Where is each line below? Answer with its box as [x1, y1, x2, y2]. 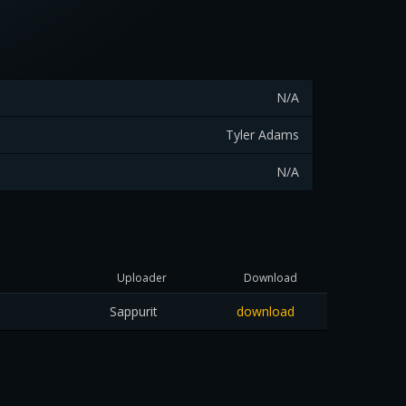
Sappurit [110, 303, 158, 320]
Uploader [117, 270, 167, 285]
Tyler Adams [226, 126, 299, 143]
